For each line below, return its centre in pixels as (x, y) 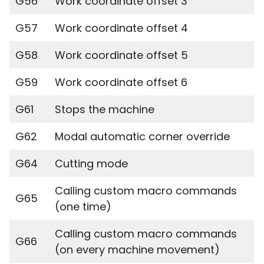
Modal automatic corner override (142, 136)
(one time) (83, 207)
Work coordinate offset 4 (121, 28)
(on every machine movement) (137, 250)
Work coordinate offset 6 (121, 82)
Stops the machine (105, 109)
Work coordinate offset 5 (121, 55)
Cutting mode (91, 164)
